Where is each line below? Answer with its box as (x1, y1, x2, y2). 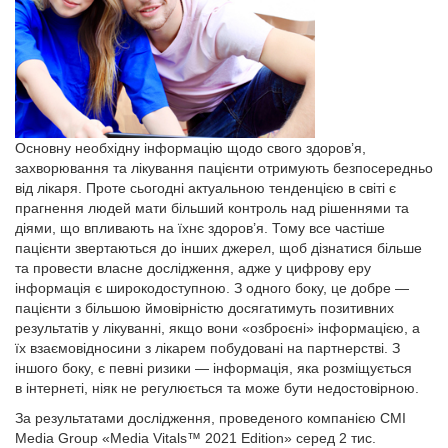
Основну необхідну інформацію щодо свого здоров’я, (15, 140, 366, 156)
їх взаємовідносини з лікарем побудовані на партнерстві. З (15, 340, 400, 356)
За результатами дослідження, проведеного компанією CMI (15, 410, 406, 426)
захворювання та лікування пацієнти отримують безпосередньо (15, 160, 433, 176)
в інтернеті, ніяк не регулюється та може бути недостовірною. (15, 380, 419, 396)
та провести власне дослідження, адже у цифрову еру (15, 260, 371, 276)
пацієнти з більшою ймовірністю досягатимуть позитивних (15, 300, 394, 316)
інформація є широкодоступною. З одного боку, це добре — (15, 280, 409, 296)
